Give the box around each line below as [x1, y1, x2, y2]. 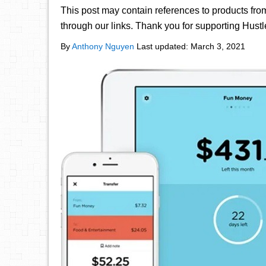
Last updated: [134, 42, 191, 51]
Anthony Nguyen [72, 42, 134, 51]
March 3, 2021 [191, 42, 245, 51]
